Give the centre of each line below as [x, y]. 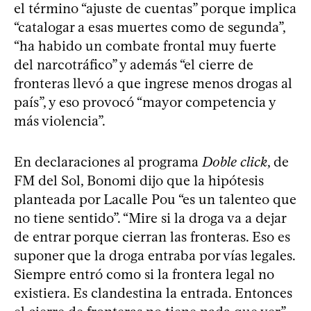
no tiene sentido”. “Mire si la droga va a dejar [150, 218]
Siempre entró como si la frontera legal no [144, 274]
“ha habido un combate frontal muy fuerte [145, 45]
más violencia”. [60, 120]
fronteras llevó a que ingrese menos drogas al [153, 83]
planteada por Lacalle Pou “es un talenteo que [155, 199]
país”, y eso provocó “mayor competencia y [145, 102]
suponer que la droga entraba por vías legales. [154, 255]
